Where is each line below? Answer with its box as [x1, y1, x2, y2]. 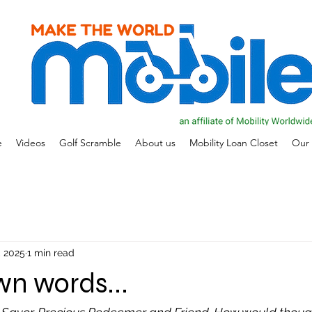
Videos [15, 136, 45, 149]
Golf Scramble [58, 136, 121, 149]
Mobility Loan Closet [189, 136, 278, 149]
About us [134, 136, 175, 149]
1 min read [27, 247, 75, 258]
